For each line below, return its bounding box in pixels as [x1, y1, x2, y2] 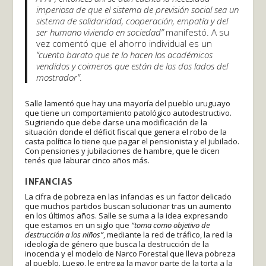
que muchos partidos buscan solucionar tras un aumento [25, 200, 232, 211]
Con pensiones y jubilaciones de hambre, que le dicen [25, 145, 220, 156]
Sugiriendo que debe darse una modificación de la [25, 116, 208, 128]
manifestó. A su [166, 26, 230, 38]
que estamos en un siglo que [25, 219, 132, 230]
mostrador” [36, 71, 80, 83]
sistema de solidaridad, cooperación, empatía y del [36, 14, 229, 27]
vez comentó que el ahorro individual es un [36, 37, 213, 49]
